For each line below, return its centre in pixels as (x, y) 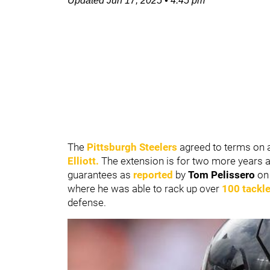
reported (153, 175)
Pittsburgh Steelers (132, 147)
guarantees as (100, 175)
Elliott (82, 161)
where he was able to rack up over (145, 189)
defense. (88, 202)
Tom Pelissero (221, 175)
